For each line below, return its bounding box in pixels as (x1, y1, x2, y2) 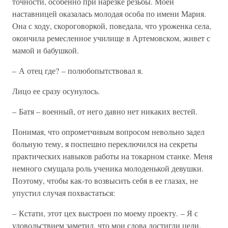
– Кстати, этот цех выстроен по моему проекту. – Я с (12, 208, 198, 218)
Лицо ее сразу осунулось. (12, 85, 100, 96)
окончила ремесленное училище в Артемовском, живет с (12, 33, 210, 43)
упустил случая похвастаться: (12, 187, 115, 198)
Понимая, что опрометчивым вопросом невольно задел (12, 126, 205, 137)
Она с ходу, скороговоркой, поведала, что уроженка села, (12, 20, 211, 31)
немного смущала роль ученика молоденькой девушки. (12, 163, 204, 174)
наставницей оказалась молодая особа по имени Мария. (12, 8, 206, 19)
